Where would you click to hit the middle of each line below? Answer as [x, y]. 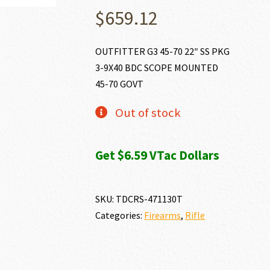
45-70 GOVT [120, 84]
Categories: [120, 215]
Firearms [163, 215]
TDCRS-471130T [149, 199]
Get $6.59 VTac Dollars [158, 155]
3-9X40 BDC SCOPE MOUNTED [157, 67]
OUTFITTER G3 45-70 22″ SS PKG [163, 51]
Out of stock [148, 113]
